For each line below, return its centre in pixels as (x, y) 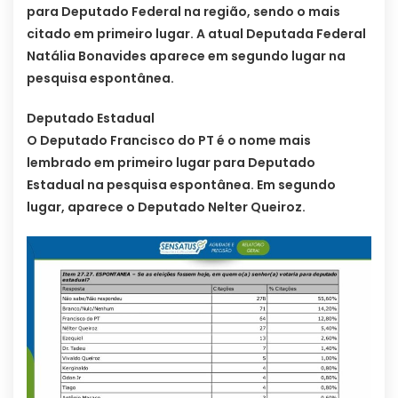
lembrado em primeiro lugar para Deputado (171, 163)
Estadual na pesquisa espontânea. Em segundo (181, 185)
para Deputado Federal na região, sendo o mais (183, 12)
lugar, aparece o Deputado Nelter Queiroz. (166, 207)
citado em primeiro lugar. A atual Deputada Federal (196, 34)
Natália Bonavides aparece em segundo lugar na (186, 56)
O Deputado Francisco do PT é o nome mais (169, 141)
